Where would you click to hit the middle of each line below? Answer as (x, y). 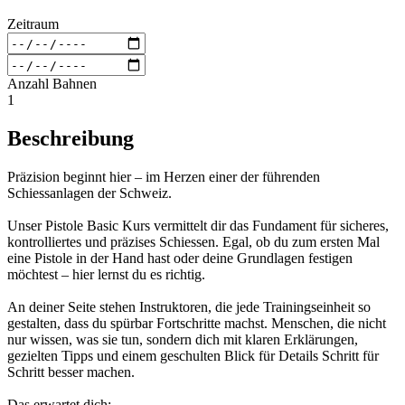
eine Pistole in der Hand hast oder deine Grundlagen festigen (180, 258)
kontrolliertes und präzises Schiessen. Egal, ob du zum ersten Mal (193, 242)
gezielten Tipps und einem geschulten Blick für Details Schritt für (193, 356)
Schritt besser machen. (71, 372)
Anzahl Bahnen (52, 84)
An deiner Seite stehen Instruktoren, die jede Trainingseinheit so (189, 307)
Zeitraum (33, 24)
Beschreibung (71, 139)
